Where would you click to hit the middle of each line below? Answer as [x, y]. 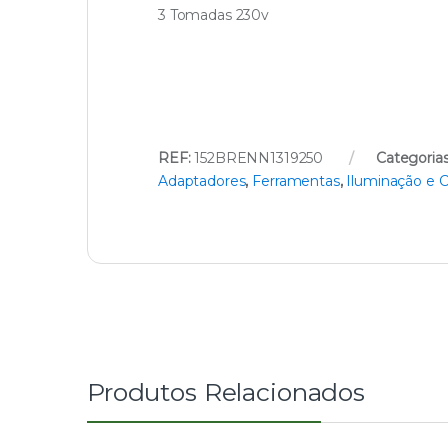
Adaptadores [202, 180]
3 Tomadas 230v [214, 14]
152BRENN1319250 [259, 157]
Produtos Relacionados [226, 391]
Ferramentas [296, 180]
